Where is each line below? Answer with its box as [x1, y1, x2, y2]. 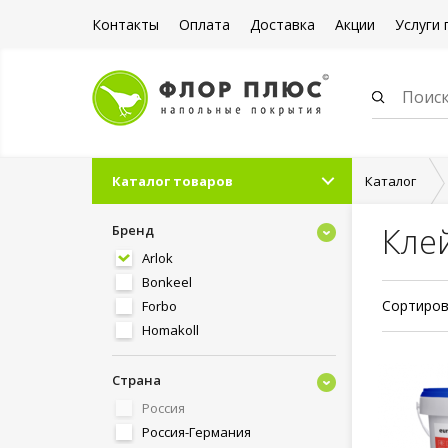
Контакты [92, 15, 159, 34]
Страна [112, 371, 161, 389]
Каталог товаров [112, 172, 233, 190]
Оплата [179, 15, 230, 34]
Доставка [250, 15, 315, 34]
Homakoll [142, 321, 199, 339]
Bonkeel [142, 273, 192, 291]
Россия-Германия [142, 423, 251, 441]
